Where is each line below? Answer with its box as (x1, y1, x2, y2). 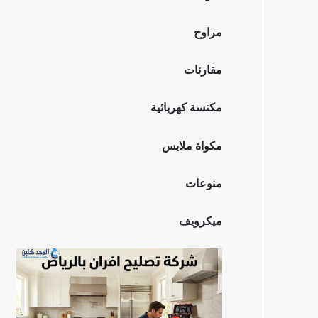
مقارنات (184, 64, 222, 77)
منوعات (185, 177, 222, 190)
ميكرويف (179, 215, 222, 228)
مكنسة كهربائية (150, 102, 222, 114)
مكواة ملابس (162, 139, 222, 152)
